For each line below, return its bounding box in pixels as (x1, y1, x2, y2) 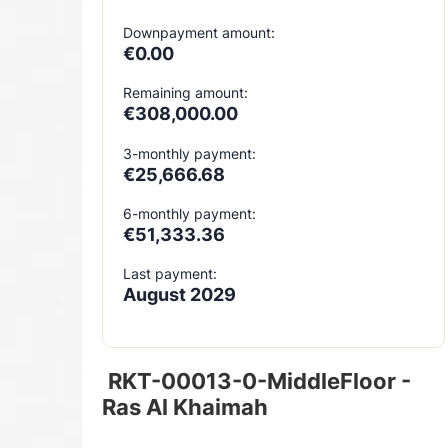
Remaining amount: (123, 84, 248, 102)
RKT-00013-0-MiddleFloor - (108, 366, 412, 394)
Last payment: (123, 265, 217, 283)
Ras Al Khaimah (102, 392, 268, 420)
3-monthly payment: (123, 144, 256, 162)
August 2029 (123, 284, 236, 306)
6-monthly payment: (123, 205, 256, 222)
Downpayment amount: (123, 23, 275, 41)
